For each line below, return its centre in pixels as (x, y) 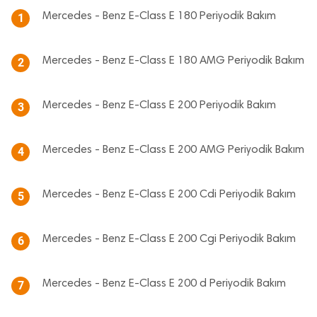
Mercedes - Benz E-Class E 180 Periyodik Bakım (159, 16)
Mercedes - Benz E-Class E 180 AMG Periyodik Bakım (173, 61)
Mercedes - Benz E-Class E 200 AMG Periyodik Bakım (173, 150)
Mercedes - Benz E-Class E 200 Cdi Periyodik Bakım (169, 195)
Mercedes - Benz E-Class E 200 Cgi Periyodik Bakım (169, 239)
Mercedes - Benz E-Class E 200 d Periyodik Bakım (164, 284)
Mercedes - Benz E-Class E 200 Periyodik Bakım (159, 105)
